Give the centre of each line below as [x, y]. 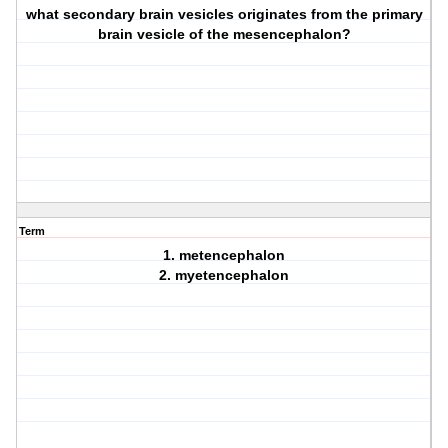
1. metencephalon [224, 255]
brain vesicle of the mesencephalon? [224, 34]
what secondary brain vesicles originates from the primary [224, 14]
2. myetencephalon [224, 275]
